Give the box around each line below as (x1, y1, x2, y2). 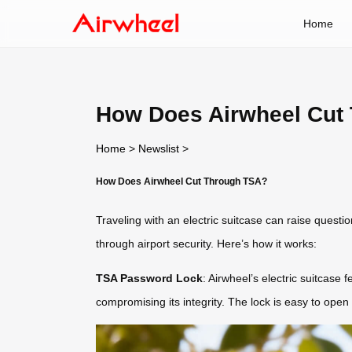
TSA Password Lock (96, 272, 203, 285)
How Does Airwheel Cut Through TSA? (96, 175, 267, 186)
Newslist (138, 141, 179, 155)
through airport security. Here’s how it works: (96, 237, 317, 251)
